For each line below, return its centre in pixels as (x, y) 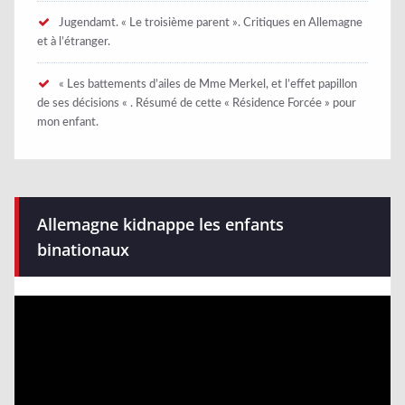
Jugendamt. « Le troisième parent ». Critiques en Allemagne (211, 23)
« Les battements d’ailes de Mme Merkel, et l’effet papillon (208, 85)
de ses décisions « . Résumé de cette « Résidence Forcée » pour (197, 104)
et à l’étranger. (74, 42)
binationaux (83, 250)
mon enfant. (68, 122)
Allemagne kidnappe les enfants (160, 225)
